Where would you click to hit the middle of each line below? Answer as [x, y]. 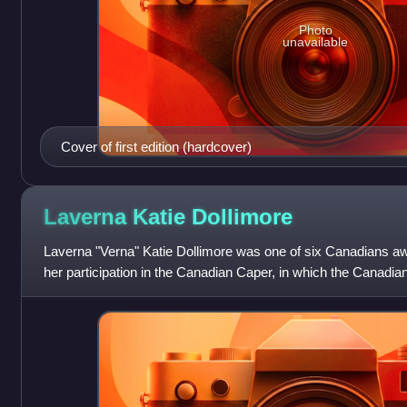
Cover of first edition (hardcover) [156, 147]
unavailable [316, 42]
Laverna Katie [117, 216]
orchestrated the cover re [118, 293]
